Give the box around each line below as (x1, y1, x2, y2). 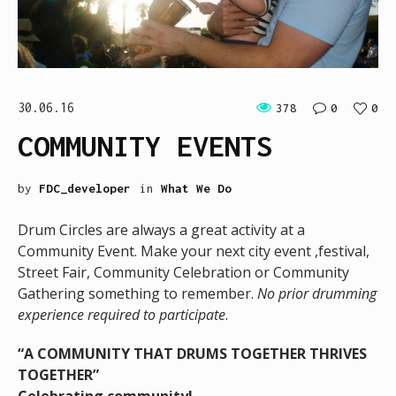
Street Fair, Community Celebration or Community (18, 263, 349, 283)
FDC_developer (39, 181, 131, 196)
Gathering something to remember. (18, 284, 257, 304)
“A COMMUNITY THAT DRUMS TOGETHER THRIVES (18, 344, 367, 364)
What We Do (161, 181, 232, 196)
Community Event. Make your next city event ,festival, (18, 241, 369, 262)
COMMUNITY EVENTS (18, 129, 272, 164)
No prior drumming (257, 284, 377, 304)
